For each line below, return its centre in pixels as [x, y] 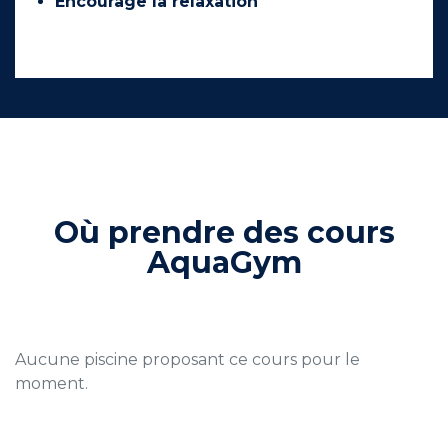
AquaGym [224, 262]
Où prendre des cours [224, 232]
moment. [51, 383]
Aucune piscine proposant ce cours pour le [187, 359]
